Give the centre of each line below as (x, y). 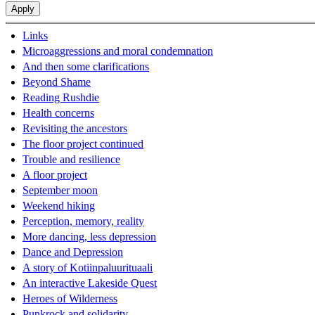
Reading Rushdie (61, 98)
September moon (60, 191)
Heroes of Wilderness (70, 299)
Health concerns (58, 113)
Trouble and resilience (71, 160)
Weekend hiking (59, 206)
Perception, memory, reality (83, 221)
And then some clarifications (86, 67)
